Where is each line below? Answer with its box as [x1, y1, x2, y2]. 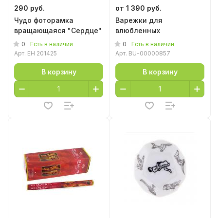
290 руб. [14, 4, 45, 12]
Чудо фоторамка [14, 16, 73, 24]
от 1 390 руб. [115, 4, 162, 12]
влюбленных [115, 26, 160, 35]
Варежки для [115, 16, 163, 24]
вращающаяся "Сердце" [14, 26, 102, 35]
